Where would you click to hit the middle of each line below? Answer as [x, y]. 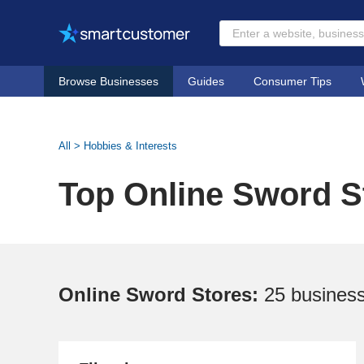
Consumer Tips [292, 81]
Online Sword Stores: [161, 295]
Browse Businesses [108, 81]
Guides [206, 81]
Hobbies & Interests [130, 146]
